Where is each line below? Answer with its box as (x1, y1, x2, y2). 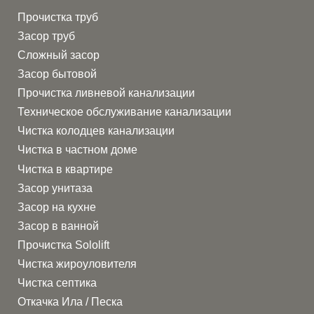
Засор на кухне (18, 200, 97, 213)
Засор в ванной (18, 219, 100, 232)
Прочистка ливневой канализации (18, 87, 196, 100)
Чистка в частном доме (18, 144, 138, 156)
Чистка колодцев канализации (18, 125, 175, 137)
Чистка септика (18, 277, 97, 289)
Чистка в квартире (18, 163, 114, 175)
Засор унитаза (18, 182, 93, 194)
